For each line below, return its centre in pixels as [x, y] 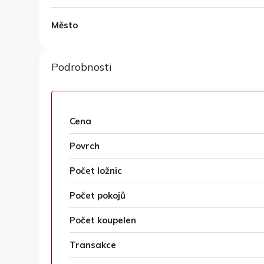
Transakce [93, 245]
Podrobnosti [82, 67]
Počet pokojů [98, 196]
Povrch [85, 146]
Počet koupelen [103, 220]
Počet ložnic [96, 171]
